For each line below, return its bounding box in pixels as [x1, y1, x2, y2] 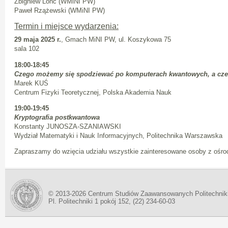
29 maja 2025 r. [14, 36, 61, 44]
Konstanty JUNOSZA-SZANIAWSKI [14, 122, 121, 130]
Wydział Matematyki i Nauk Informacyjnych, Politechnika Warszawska [14, 131, 222, 139]
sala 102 [14, 45, 39, 53]
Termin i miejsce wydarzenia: [14, 22, 119, 31]
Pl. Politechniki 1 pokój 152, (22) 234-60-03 [48, 197, 175, 205]
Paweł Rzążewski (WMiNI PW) [14, 6, 105, 14]
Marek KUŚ [14, 79, 48, 87]
